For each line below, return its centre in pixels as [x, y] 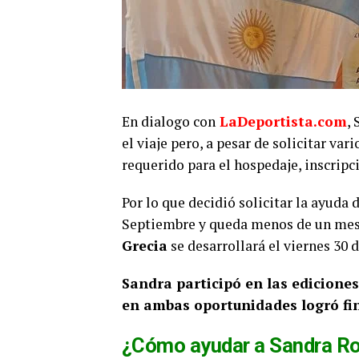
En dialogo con [169, 121]
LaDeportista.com [281, 121]
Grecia [145, 246]
